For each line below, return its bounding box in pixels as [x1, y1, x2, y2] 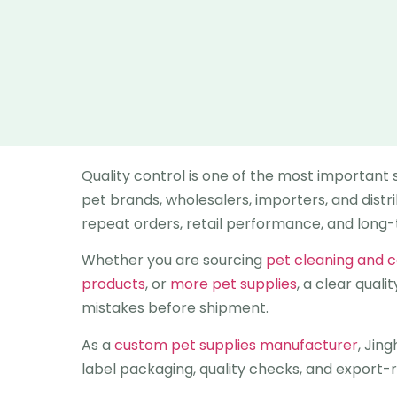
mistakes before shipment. [82, 298, 269, 319]
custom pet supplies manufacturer [114, 334, 358, 355]
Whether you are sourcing [82, 250, 266, 271]
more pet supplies [170, 274, 297, 295]
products [82, 274, 145, 295]
